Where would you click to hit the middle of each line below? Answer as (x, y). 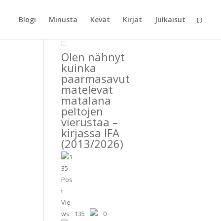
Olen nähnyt (93, 57)
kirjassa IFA (91, 133)
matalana (86, 100)
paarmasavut (96, 78)
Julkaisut (170, 19)
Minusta (63, 19)
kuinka (79, 68)
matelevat (87, 89)
